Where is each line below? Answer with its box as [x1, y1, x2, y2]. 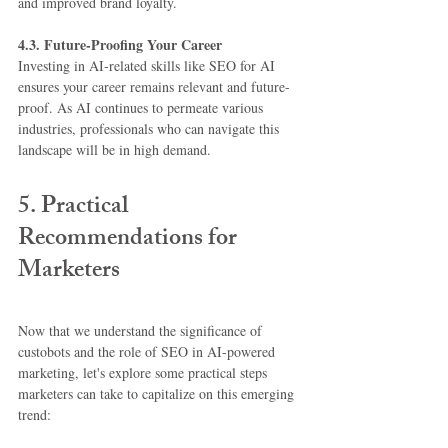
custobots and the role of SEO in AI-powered [18, 342, 279, 362]
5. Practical [18, 187, 133, 230]
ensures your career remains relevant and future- [18, 77, 290, 97]
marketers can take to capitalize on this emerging [18, 384, 298, 404]
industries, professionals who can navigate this [18, 119, 283, 139]
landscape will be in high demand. [18, 140, 211, 160]
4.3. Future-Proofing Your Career [18, 34, 222, 56]
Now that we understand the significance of [18, 321, 266, 341]
